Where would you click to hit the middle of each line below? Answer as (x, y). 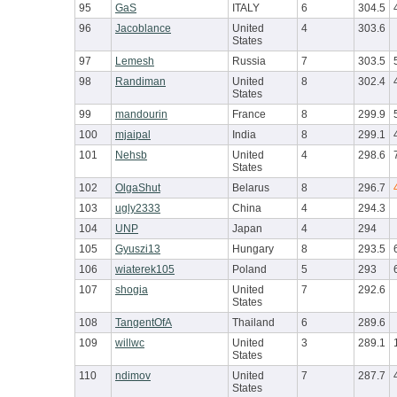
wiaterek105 (145, 270)
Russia (249, 62)
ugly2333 (138, 209)
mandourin (141, 115)
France (249, 115)
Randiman (140, 82)
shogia (132, 290)
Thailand (253, 323)
